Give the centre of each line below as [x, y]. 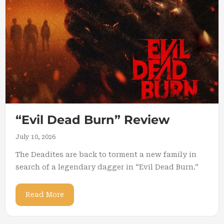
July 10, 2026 [35, 137]
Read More [45, 194]
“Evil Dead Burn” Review [92, 120]
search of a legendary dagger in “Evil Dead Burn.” [107, 167]
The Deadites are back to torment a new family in [106, 154]
